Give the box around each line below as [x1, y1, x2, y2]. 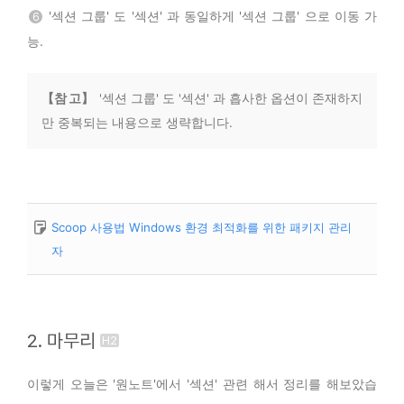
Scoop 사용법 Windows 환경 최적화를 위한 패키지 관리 [51, 219, 352, 234]
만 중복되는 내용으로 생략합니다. [41, 115, 233, 130]
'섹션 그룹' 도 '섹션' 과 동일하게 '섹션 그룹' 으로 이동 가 [44, 7, 377, 23]
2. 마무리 [27, 328, 96, 352]
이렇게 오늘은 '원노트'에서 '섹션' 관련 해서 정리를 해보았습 [27, 375, 377, 391]
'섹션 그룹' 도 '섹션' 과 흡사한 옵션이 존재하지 [94, 90, 363, 106]
